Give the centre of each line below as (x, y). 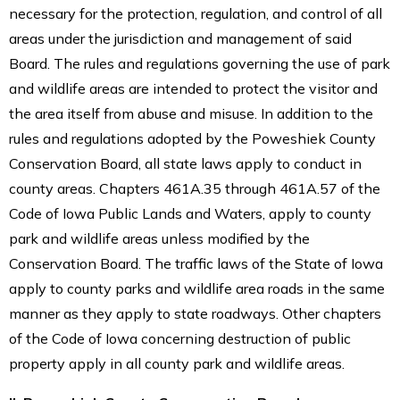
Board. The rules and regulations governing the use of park (200, 63)
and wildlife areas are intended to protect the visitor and (193, 88)
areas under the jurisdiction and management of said (180, 38)
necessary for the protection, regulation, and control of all (196, 13)
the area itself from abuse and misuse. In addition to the (191, 113)
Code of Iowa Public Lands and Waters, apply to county (190, 213)
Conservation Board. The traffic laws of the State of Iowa (196, 263)
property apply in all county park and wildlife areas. (177, 363)
